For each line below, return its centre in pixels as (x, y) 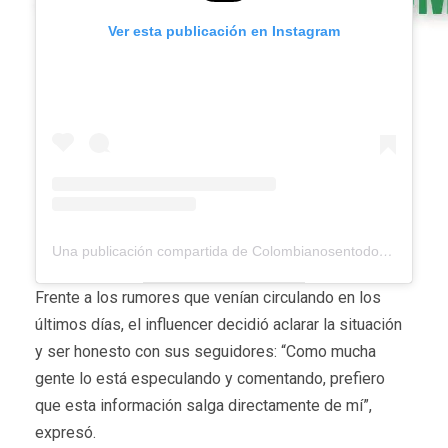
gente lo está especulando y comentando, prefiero (210, 379)
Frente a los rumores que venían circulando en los (208, 298)
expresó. (65, 433)
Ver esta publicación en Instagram (224, 30)
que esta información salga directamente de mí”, (203, 406)
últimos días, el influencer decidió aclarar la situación (218, 325)
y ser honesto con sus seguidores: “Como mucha (205, 352)
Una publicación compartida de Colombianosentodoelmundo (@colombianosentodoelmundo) (386, 251)
